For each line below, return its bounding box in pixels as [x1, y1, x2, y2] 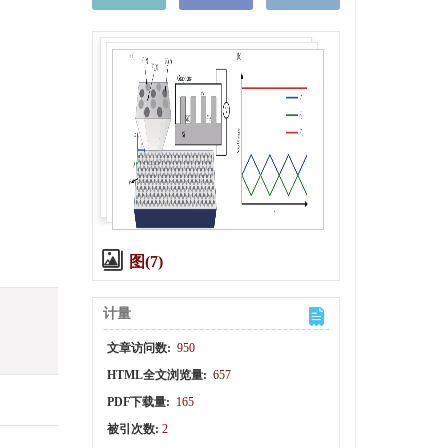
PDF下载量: [106, 395, 173, 409]
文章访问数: [106, 341, 174, 355]
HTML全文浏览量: [106, 368, 210, 382]
